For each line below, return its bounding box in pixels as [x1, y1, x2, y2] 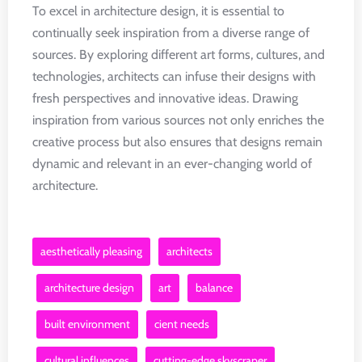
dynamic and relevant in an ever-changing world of [32, 156, 312, 171]
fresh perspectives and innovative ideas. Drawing [32, 90, 298, 106]
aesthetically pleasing [40, 244, 142, 259]
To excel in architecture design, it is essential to [32, 3, 284, 19]
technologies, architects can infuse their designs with [32, 69, 316, 84]
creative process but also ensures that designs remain [32, 134, 322, 149]
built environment [44, 317, 130, 331]
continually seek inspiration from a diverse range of [32, 25, 309, 40]
